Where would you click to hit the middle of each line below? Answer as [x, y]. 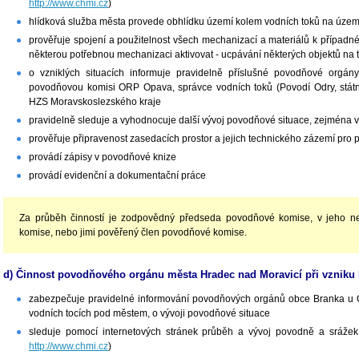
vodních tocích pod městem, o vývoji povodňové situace [151, 314]
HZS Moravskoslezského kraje [95, 102]
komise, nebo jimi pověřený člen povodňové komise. [133, 233]
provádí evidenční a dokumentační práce [117, 176]
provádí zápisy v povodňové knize [103, 157]
